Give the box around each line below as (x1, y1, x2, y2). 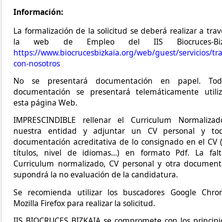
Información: (13, 6, 63, 17)
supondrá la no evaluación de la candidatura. (13, 169, 178, 180)
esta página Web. (13, 97, 78, 108)
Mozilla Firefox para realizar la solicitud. (13, 197, 156, 209)
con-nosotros (13, 57, 60, 69)
